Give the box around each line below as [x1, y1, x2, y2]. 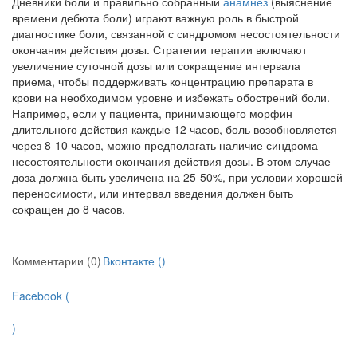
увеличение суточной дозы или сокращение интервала [12, 57, 300, 74]
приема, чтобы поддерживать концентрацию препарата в [12, 73, 313, 90]
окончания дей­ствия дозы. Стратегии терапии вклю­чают [12, 41, 307, 58]
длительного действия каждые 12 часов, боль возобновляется [12, 121, 337, 138]
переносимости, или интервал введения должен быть [12, 185, 293, 202]
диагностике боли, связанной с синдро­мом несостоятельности [12, 25, 340, 42]
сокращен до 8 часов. [12, 201, 125, 218]
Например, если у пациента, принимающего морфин [12, 105, 292, 122]
